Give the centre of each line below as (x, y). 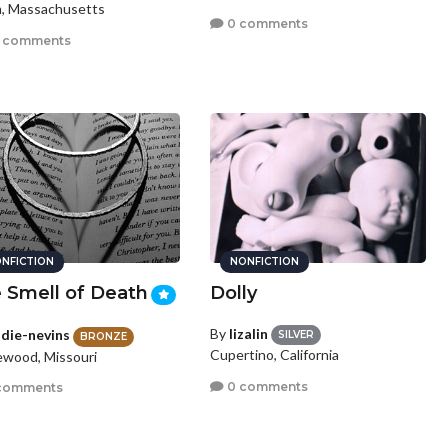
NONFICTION (265, 261)
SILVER (296, 335)
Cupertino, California (275, 355)
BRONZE (103, 336)
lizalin (249, 333)
